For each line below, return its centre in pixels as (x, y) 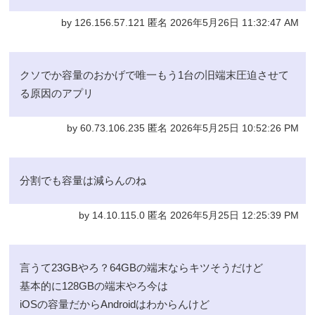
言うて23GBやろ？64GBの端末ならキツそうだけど (142, 267)
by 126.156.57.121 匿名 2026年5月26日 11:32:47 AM (180, 22)
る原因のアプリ (57, 93)
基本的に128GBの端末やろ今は (94, 285)
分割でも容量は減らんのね (83, 180)
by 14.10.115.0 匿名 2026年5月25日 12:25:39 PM (188, 215)
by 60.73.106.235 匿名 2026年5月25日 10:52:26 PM (182, 128)
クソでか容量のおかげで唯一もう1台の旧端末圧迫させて (155, 75)
